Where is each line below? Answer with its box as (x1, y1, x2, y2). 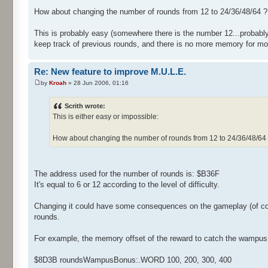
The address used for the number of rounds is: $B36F (34, 169, 220, 179)
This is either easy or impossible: (53, 112, 159, 121)
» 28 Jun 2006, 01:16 (66, 80, 129, 87)
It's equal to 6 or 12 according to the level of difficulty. (34, 180, 220, 190)
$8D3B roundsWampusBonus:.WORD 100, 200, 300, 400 (34, 255, 232, 265)
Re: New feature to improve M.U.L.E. (34, 66, 186, 77)
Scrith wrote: (65, 102, 105, 110)
